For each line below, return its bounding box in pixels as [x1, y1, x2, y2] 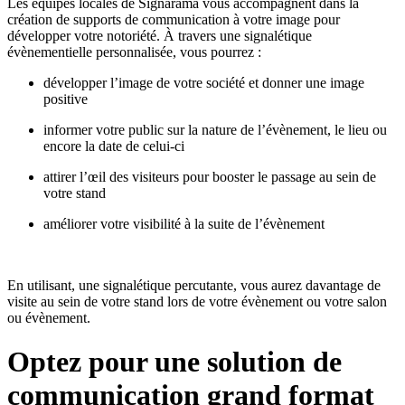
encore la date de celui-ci [43, 137, 188, 154]
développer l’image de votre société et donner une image [43, 74, 364, 90]
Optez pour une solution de [7, 345, 342, 379]
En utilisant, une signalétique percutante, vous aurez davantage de [7, 277, 381, 293]
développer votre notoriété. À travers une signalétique [7, 27, 312, 43]
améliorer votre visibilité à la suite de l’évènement [43, 215, 328, 231]
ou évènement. [7, 309, 94, 325]
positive [43, 90, 91, 107]
